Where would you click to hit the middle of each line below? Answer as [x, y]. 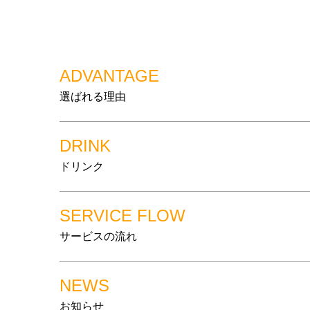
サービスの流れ [99, 236]
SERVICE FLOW [123, 216]
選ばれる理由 [93, 97]
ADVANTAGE [110, 76]
